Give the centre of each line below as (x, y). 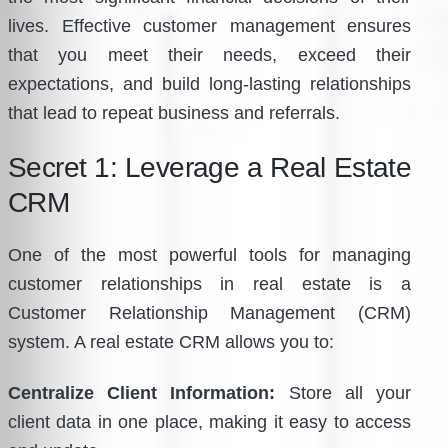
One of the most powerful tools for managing (210, 254)
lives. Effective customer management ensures (210, 25)
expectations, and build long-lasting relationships (210, 83)
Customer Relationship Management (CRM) (210, 312)
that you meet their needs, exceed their (210, 54)
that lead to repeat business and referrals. (174, 112)
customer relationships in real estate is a (210, 283)
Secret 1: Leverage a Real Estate (210, 167)
